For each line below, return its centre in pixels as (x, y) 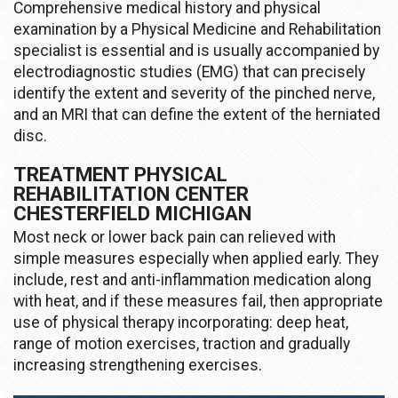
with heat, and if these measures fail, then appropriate (198, 301)
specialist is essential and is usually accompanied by (196, 50)
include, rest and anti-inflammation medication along (192, 279)
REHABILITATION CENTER (131, 193)
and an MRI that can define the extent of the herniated (197, 114)
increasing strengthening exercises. (138, 365)
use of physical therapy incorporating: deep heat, (181, 322)
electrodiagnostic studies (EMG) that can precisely (189, 72)
